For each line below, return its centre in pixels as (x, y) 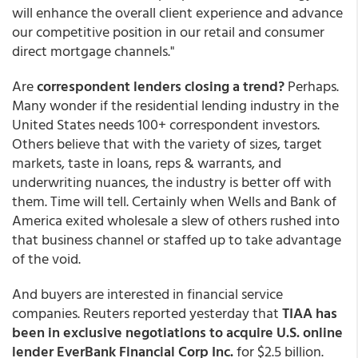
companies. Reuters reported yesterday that (147, 313)
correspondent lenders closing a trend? (161, 86)
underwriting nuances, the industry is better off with (172, 182)
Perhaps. (312, 86)
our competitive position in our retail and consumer (168, 32)
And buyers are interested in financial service (147, 294)
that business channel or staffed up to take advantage (177, 239)
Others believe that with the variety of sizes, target (167, 143)
